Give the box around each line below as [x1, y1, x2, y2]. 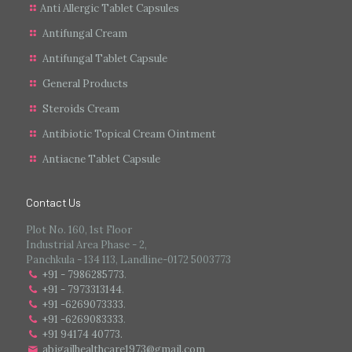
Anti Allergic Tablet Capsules [40, 2, 180, 16]
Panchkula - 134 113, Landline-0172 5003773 [26, 253, 231, 267]
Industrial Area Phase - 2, [26, 238, 147, 252]
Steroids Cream [42, 102, 120, 116]
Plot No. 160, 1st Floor [26, 223, 132, 237]
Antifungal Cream [42, 27, 128, 41]
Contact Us [26, 196, 81, 210]
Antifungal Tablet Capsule [42, 52, 168, 66]
